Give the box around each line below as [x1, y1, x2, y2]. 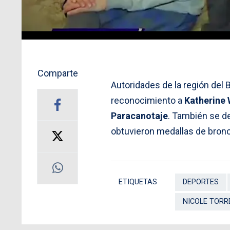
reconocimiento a [111, 94, 184, 106]
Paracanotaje [111, 110, 168, 121]
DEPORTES [183, 177, 219, 186]
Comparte [37, 67, 78, 79]
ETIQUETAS [119, 177, 157, 186]
